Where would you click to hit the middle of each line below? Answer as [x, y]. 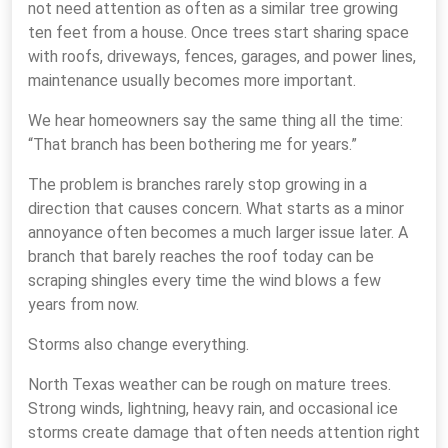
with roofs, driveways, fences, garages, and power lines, [222, 56]
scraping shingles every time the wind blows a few [204, 280]
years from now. [83, 304]
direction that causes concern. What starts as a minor [216, 208]
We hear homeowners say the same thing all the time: [215, 120]
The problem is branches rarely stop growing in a [197, 184]
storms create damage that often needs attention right [224, 432]
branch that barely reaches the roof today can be [201, 256]
